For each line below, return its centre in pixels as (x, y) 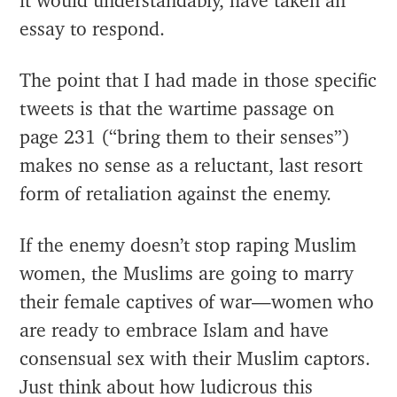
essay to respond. (93, 29)
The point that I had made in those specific (198, 81)
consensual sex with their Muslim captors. (195, 359)
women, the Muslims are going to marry (187, 274)
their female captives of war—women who (197, 302)
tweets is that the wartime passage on (177, 109)
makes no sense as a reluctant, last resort (191, 166)
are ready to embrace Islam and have (175, 331)
